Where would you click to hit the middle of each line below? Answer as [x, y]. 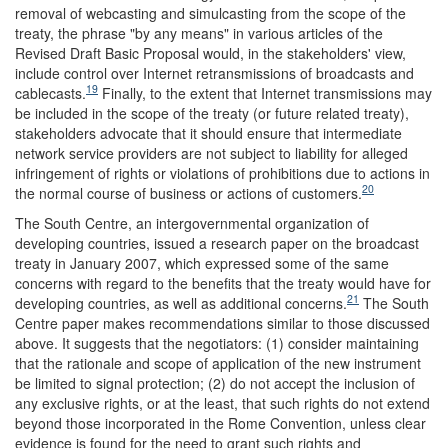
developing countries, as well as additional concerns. [181, 302]
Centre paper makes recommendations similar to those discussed [222, 322]
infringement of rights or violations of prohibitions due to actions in [222, 172]
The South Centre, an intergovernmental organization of [192, 222]
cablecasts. [50, 92]
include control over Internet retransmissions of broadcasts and [214, 72]
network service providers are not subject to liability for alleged [211, 152]
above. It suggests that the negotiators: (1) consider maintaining [217, 342]
